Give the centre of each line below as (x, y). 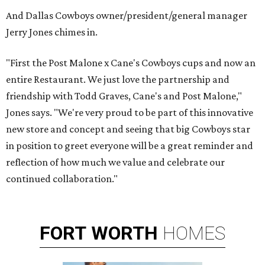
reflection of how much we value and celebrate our (115, 162)
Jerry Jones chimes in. (52, 32)
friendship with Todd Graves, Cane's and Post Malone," (124, 96)
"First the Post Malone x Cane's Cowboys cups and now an (131, 63)
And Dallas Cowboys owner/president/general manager (127, 16)
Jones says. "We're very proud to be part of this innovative (130, 113)
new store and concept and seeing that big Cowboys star (128, 129)
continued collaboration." (62, 179)
